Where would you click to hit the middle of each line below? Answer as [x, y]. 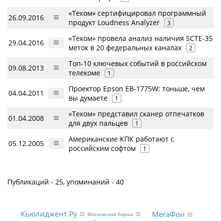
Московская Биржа [110, 214]
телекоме [84, 73]
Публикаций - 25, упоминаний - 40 [66, 182]
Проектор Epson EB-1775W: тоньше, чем [137, 88]
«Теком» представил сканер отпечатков [136, 113]
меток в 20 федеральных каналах [125, 47]
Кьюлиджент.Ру [49, 214]
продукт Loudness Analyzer [114, 22]
